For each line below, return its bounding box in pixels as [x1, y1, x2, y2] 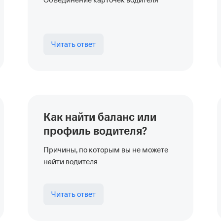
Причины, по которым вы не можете [43, 146, 168, 154]
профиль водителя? [43, 124, 147, 139]
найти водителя [43, 158, 98, 166]
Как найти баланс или [43, 110, 156, 125]
